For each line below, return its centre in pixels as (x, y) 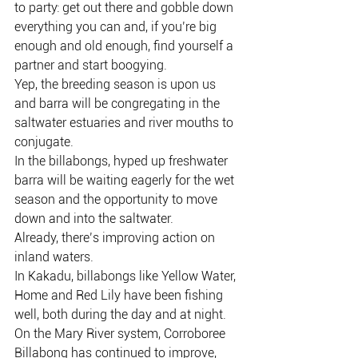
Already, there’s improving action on (116, 238)
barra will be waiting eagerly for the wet (126, 180)
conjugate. (44, 142)
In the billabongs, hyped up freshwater (123, 161)
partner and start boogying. (91, 65)
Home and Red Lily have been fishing (120, 295)
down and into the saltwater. (94, 219)
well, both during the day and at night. (120, 314)
